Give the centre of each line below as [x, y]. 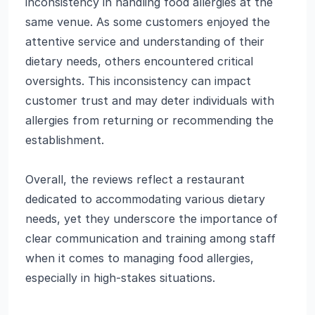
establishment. [65, 140]
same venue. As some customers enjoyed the [148, 22]
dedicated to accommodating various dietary [145, 199]
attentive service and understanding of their [145, 41]
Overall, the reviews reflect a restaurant [135, 179]
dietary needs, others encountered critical [139, 61]
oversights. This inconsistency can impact [138, 81]
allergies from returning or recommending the [149, 120]
